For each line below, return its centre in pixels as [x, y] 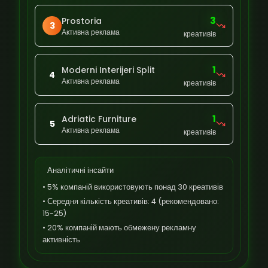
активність [61, 240]
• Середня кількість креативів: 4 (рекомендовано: [131, 201]
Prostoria [82, 21]
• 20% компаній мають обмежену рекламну [119, 228]
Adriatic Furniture [99, 119]
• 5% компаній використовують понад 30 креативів [133, 187]
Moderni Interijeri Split [108, 70]
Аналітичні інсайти [80, 170]
